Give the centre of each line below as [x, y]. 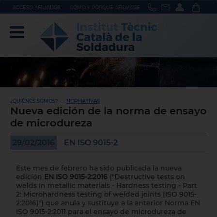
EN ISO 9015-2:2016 [76, 177]
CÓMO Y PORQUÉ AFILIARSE [105, 8]
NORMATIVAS [83, 101]
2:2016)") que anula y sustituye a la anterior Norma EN [108, 203]
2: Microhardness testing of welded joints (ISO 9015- [106, 194]
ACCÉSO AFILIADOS [36, 8]
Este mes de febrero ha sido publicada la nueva [99, 168]
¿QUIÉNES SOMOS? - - [38, 101]
